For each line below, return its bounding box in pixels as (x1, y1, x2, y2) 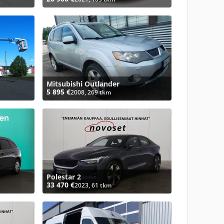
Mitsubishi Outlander (46, 79, 119, 88)
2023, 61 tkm (74, 181, 111, 189)
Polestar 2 (46, 172, 81, 181)
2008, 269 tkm (70, 88, 111, 96)
